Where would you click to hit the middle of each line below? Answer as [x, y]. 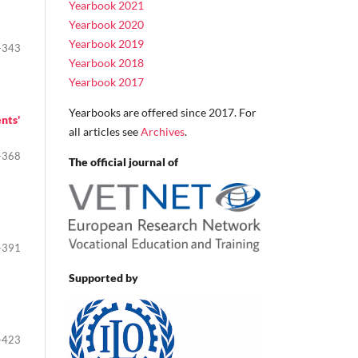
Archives [163, 131]
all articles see [105, 131]
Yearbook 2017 [106, 82]
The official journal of [123, 161]
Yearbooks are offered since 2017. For [163, 112]
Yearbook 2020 [106, 24]
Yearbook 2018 [106, 62]
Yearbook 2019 [106, 43]
